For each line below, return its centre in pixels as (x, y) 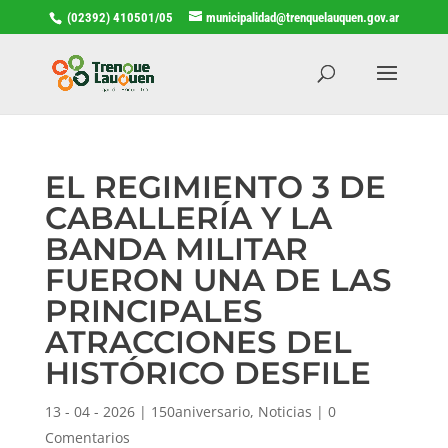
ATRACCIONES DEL (198, 341)
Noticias (284, 411)
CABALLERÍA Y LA (188, 217)
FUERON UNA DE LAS (218, 279)
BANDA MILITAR (176, 248)
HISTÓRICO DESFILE (207, 372)
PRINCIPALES (153, 310)
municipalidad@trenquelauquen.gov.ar (302, 17)
